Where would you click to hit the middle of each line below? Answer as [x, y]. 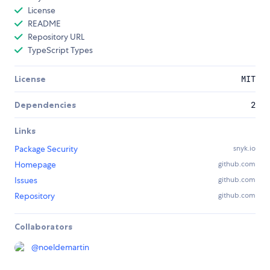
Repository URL [56, 36]
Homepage [35, 164]
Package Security [46, 149]
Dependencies [45, 105]
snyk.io [244, 148]
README [44, 23]
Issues [26, 180]
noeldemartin [64, 247]
